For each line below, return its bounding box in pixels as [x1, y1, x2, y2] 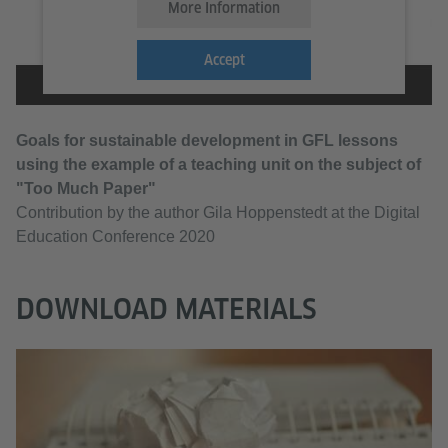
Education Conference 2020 [16, 228, 215, 246]
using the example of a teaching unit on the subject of [16, 156, 421, 174]
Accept [203, 52, 245, 69]
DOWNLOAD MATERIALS [16, 292, 317, 326]
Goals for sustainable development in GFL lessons [16, 132, 398, 150]
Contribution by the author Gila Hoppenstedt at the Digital [16, 204, 420, 222]
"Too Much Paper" [16, 180, 156, 198]
